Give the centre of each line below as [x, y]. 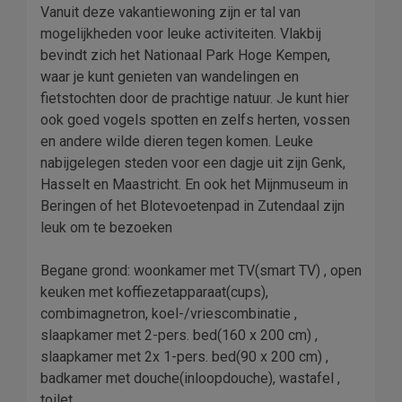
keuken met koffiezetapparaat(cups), [154, 293]
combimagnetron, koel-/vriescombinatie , [169, 314]
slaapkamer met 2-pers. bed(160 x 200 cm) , [179, 336]
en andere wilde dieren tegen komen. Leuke [177, 142]
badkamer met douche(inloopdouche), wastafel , [190, 379]
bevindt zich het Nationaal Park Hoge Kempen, [185, 56]
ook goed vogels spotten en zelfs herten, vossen [195, 120]
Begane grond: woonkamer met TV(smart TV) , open [201, 271]
